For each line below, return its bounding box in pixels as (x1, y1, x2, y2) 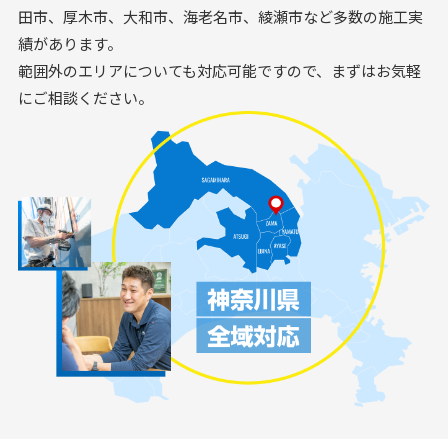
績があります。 (17, 33, 122, 55)
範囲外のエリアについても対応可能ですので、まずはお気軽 (17, 60, 421, 82)
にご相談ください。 (17, 87, 153, 109)
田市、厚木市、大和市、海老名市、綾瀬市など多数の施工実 (17, 6, 423, 28)
